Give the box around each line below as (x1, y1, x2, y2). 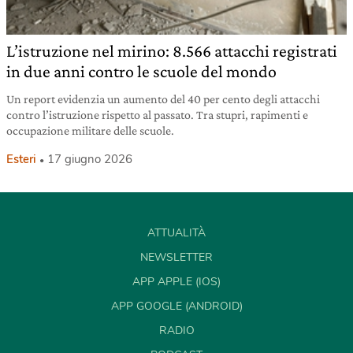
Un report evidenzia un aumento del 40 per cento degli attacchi (6, 91, 320, 106)
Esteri (6, 150, 36, 167)
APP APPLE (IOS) (132, 273, 221, 289)
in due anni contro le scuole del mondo (6, 61, 277, 81)
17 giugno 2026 (47, 150, 132, 167)
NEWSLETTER (140, 249, 213, 265)
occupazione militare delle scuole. (6, 123, 174, 137)
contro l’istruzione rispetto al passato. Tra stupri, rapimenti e (6, 107, 308, 121)
